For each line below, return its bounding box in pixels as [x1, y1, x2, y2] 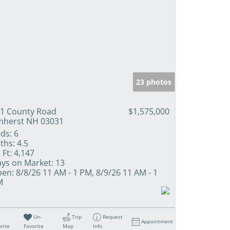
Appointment [141, 217, 174, 225]
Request [103, 213, 123, 220]
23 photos [136, 76, 171, 87]
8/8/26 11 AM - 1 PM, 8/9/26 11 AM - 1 [14, 166, 158, 178]
